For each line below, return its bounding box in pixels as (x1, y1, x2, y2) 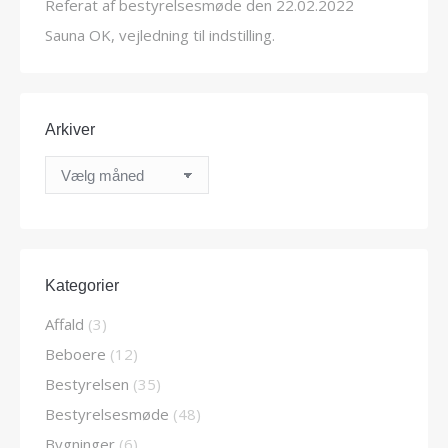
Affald (45, 314, 84, 334)
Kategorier (45, 277, 119, 294)
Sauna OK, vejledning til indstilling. (45, 25, 275, 45)
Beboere (45, 344, 106, 364)
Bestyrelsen (45, 374, 129, 394)
